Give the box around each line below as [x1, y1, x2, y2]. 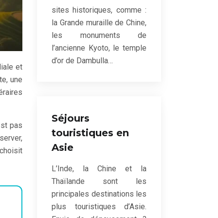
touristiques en [52, 127, 129, 139]
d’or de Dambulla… [52, 56, 113, 65]
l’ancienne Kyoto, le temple [52, 43, 146, 53]
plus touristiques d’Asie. [52, 202, 146, 211]
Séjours [52, 112, 90, 124]
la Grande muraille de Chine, [52, 18, 146, 27]
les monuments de [52, 31, 146, 40]
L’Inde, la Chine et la [52, 164, 146, 173]
